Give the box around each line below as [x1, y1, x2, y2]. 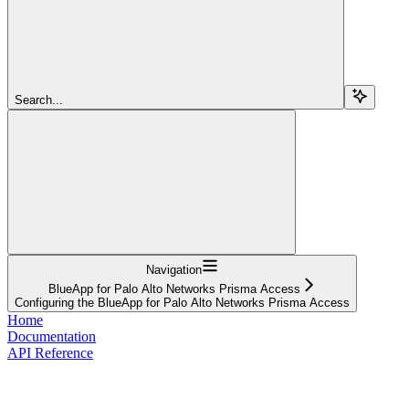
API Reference [7, 344, 93, 361]
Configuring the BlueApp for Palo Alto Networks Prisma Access [15, 295, 350, 309]
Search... [15, 92, 63, 107]
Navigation [146, 262, 202, 277]
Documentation [7, 328, 96, 344]
